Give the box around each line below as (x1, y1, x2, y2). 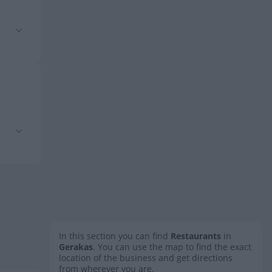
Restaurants (171, 230, 221, 242)
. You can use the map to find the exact (93, 241, 251, 253)
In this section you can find (59, 230, 171, 242)
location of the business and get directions (59, 252, 233, 263)
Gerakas (59, 241, 93, 253)
